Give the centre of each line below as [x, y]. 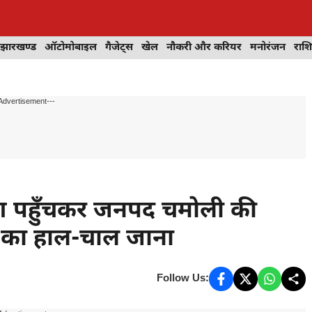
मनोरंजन [268, 48]
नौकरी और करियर [204, 48]
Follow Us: [183, 279]
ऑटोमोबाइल [71, 48]
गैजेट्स [119, 48]
